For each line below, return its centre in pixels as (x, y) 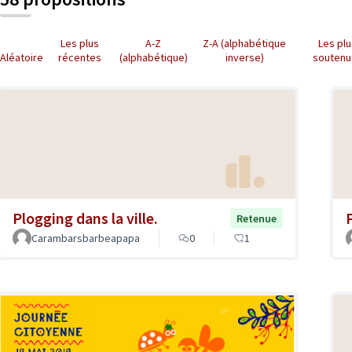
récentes (79, 57)
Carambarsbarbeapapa (86, 238)
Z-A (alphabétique (245, 43)
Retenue (257, 218)
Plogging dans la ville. (85, 218)
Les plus (79, 43)
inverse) (244, 57)
